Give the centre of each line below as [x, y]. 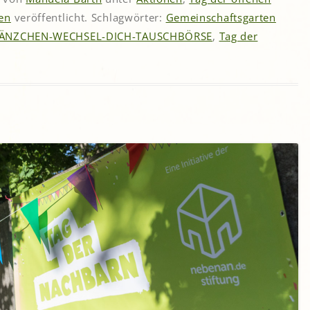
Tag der [238, 36]
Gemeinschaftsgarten [221, 17]
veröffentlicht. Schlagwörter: [88, 17]
